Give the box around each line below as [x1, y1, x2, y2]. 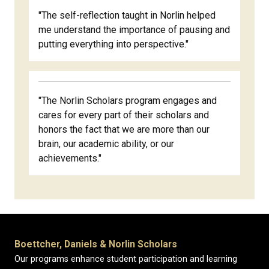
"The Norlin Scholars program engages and [38, 95, 217, 107]
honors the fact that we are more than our [38, 124, 210, 136]
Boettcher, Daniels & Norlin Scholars [14, 238, 177, 250]
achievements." [38, 153, 101, 165]
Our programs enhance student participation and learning [14, 254, 237, 265]
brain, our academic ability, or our [38, 138, 174, 150]
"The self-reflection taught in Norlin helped [38, 10, 216, 22]
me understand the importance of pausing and [38, 24, 230, 36]
